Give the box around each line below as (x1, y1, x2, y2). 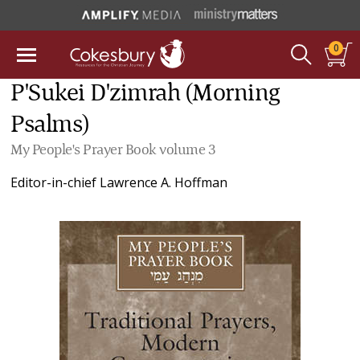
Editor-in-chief (10, 174, 100, 191)
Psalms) (10, 113, 89, 137)
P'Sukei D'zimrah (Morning (10, 82, 280, 106)
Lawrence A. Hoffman (100, 174, 228, 191)
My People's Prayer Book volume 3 (10, 143, 216, 157)
